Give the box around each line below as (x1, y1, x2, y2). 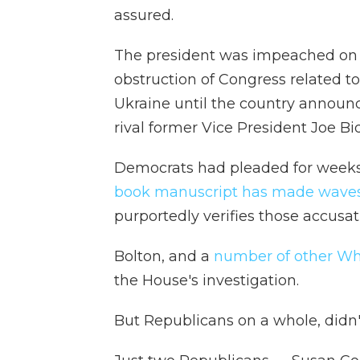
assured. (114, 6, 174, 24)
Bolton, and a (114, 247, 214, 265)
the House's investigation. (114, 271, 299, 289)
